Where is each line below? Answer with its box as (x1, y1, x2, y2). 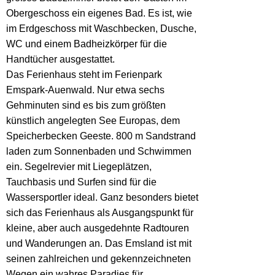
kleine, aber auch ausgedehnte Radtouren (6, 223, 189, 233)
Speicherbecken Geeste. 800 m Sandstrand (6, 131, 196, 141)
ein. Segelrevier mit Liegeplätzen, (6, 161, 152, 172)
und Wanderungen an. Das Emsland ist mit (6, 238, 192, 249)
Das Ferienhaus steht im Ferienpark (6, 69, 162, 80)
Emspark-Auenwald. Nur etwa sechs (6, 85, 165, 95)
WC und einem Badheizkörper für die (6, 39, 167, 49)
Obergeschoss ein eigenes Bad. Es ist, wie (6, 8, 192, 18)
